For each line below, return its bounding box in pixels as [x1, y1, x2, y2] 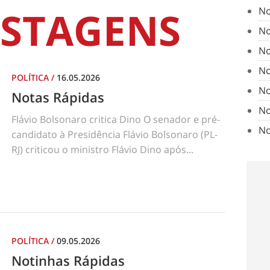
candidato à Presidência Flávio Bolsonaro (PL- [11, 127, 218, 141]
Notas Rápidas [11, 87, 104, 106]
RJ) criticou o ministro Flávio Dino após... [11, 142, 193, 156]
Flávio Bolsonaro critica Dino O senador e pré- [11, 112, 220, 126]
